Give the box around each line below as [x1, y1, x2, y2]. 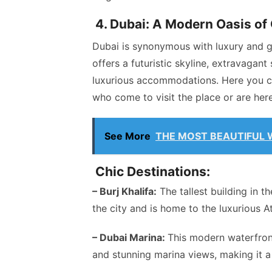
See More [104, 130, 151, 143]
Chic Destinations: [92, 164, 210, 180]
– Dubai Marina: [92, 231, 168, 244]
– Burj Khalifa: [92, 185, 157, 198]
